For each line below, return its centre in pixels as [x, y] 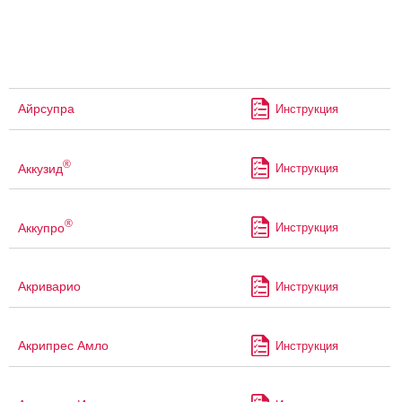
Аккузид [40, 168]
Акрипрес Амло [63, 346]
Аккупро [41, 227]
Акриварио [49, 287]
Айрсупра [46, 109]
